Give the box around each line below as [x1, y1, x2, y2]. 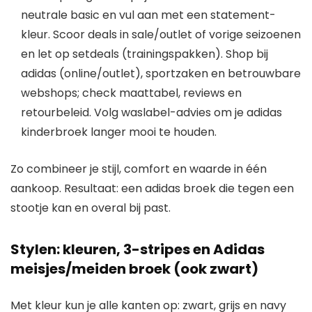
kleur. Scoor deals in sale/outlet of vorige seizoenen [21, 26, 301, 42]
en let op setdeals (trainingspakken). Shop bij [21, 45, 268, 62]
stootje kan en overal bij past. [10, 199, 171, 216]
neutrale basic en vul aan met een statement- [21, 6, 276, 23]
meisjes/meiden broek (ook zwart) [10, 258, 258, 279]
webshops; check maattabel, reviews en [21, 84, 242, 101]
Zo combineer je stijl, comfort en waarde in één [10, 160, 267, 177]
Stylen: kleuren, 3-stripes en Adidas [10, 239, 265, 259]
